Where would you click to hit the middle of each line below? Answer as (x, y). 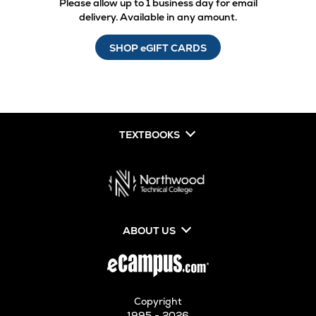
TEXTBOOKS (149, 135)
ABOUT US (149, 231)
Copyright (158, 302)
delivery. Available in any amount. (158, 17)
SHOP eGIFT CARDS (158, 48)
